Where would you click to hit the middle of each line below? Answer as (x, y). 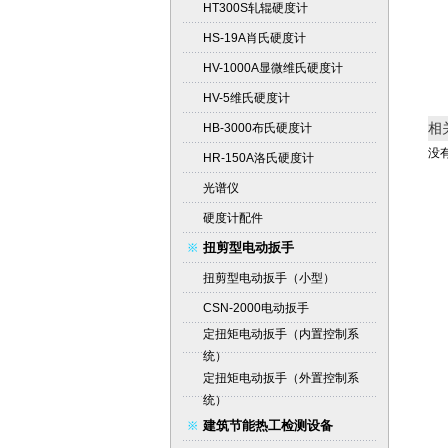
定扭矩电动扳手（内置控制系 (280, 334)
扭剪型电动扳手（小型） (268, 278)
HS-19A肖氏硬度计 (254, 38)
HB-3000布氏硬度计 (257, 128)
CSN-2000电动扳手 (255, 308)
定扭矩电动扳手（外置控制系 (280, 378)
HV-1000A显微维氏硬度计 (272, 68)
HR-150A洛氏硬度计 (258, 158)
